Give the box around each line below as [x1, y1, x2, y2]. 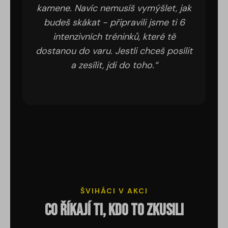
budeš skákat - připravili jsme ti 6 [43, 16, 185, 29]
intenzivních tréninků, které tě [52, 31, 176, 43]
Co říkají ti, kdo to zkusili [44, 201, 184, 221]
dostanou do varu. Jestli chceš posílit [36, 45, 192, 58]
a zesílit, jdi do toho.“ [70, 59, 158, 72]
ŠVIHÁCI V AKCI [80, 186, 148, 196]
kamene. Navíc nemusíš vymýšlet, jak [37, 2, 191, 15]
